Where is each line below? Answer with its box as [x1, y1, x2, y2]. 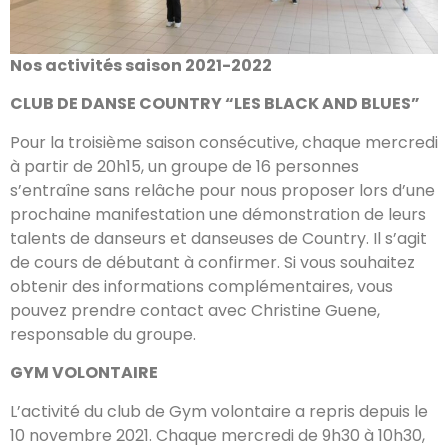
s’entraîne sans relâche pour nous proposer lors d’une [10, 178, 435, 202]
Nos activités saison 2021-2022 [10, 53, 272, 77]
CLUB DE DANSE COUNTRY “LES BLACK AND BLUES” [10, 92, 423, 116]
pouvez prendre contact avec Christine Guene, [10, 298, 380, 322]
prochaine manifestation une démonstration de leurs [10, 202, 426, 226]
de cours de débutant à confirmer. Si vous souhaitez [10, 250, 415, 274]
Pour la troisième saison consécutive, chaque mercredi [10, 130, 438, 154]
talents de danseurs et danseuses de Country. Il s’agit [10, 226, 427, 250]
